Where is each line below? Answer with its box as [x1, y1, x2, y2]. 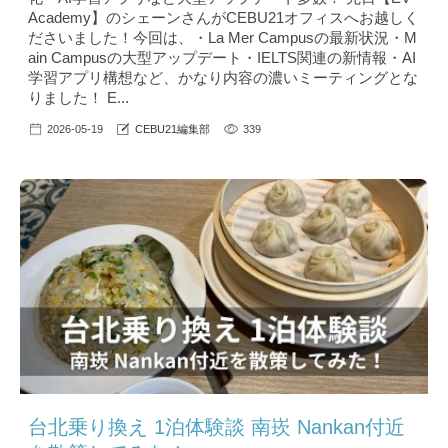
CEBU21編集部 [135, 122, 210, 135]
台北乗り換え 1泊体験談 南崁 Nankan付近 [28, 415, 405, 438]
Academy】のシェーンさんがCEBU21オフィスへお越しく [28, 8, 419, 26]
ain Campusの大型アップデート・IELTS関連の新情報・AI [28, 48, 416, 66]
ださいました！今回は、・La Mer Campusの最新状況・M [28, 28, 417, 46]
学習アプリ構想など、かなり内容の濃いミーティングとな [28, 68, 418, 86]
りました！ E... [28, 88, 129, 106]
